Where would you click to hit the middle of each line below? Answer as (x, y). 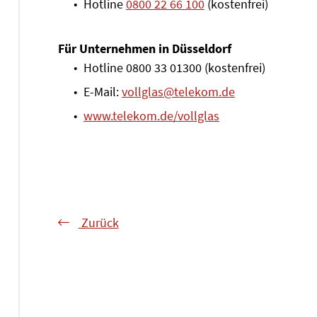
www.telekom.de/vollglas (151, 116)
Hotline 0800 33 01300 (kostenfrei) (174, 67)
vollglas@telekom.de (178, 92)
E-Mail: (103, 92)
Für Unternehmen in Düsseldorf (145, 48)
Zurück (98, 223)
